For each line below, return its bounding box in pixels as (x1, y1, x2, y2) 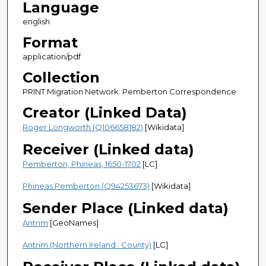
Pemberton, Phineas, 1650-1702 (22, 159, 141, 169)
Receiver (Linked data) (22, 140, 194, 158)
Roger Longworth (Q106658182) (22, 122, 143, 132)
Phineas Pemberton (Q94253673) (22, 180, 150, 191)
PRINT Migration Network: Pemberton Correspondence (22, 86, 236, 96)
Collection (22, 68, 100, 86)
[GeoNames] (47, 217, 99, 227)
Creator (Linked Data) (22, 103, 187, 121)
